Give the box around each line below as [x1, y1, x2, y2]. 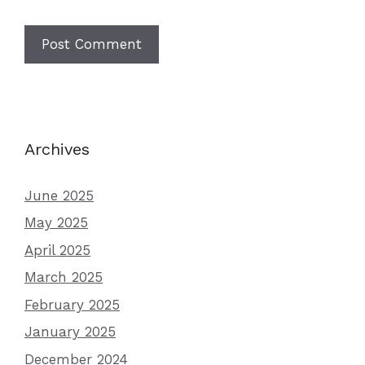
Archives [24, 139, 90, 159]
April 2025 [24, 241, 90, 258]
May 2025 [24, 214, 88, 231]
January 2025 [24, 323, 116, 341]
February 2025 [24, 296, 120, 313]
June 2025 [24, 187, 94, 204]
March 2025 [24, 269, 103, 286]
